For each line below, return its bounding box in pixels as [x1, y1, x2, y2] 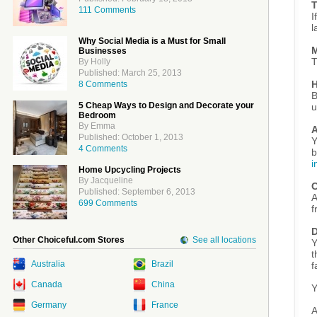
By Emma [79, 121, 115, 131]
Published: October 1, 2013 [79, 132, 183, 142]
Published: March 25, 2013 [79, 68, 182, 78]
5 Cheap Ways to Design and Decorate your [79, 100, 254, 110]
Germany [31, 300, 67, 310]
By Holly [79, 57, 110, 67]
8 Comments [79, 79, 127, 89]
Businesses [79, 46, 127, 56]
